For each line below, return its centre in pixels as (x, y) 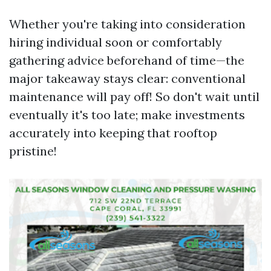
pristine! (33, 151)
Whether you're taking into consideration (127, 24)
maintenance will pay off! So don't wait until (134, 96)
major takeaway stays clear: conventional (127, 78)
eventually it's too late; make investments (127, 115)
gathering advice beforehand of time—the (127, 60)
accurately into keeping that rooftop (113, 133)
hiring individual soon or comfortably (116, 42)
